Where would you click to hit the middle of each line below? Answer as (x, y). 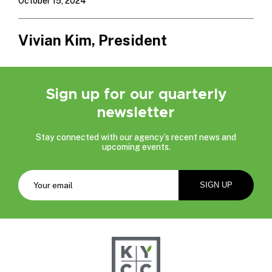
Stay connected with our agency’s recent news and (136, 137)
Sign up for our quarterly (136, 94)
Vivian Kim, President (93, 40)
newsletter (136, 112)
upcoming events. (136, 147)
